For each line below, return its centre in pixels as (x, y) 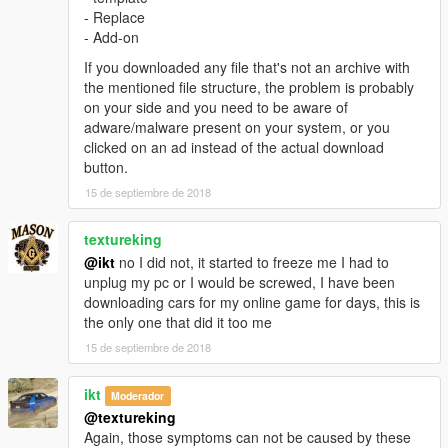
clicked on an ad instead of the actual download (234, 147)
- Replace (114, 17)
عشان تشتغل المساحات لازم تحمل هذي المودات (164, 75)
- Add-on (111, 37)
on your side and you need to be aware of (216, 107)
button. (106, 167)
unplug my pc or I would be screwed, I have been (239, 282)
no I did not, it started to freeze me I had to (252, 262)
